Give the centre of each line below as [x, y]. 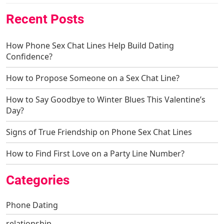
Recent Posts [45, 19]
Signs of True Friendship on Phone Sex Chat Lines [99, 132]
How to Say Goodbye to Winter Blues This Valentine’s [106, 99]
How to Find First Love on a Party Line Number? [95, 153]
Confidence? [29, 56]
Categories [38, 180]
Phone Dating [32, 205]
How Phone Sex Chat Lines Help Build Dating [90, 45]
